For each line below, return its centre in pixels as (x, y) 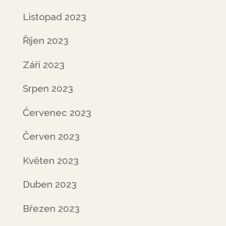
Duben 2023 (49, 184)
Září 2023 (43, 64)
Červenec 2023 (57, 112)
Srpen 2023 (48, 88)
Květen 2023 (50, 160)
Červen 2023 (51, 136)
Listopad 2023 (54, 16)
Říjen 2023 (45, 40)
